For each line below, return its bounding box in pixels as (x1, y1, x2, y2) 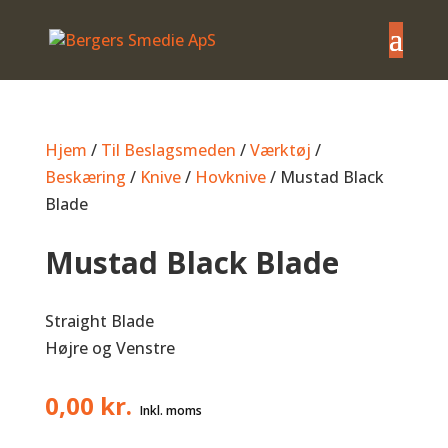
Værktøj (249, 139, 311, 161)
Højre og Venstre (44, 337, 175, 359)
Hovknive (194, 166, 266, 188)
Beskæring (44, 166, 126, 188)
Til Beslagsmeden (100, 139, 236, 161)
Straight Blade (44, 310, 154, 332)
